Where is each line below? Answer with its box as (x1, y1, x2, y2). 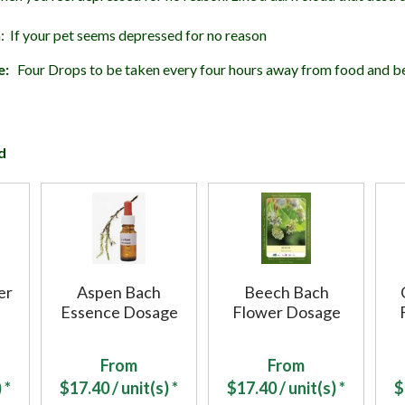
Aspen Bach (77, 282, 161, 303)
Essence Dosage (60, 302, 178, 323)
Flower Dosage (231, 302, 341, 323)
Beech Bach (243, 282, 329, 303)
